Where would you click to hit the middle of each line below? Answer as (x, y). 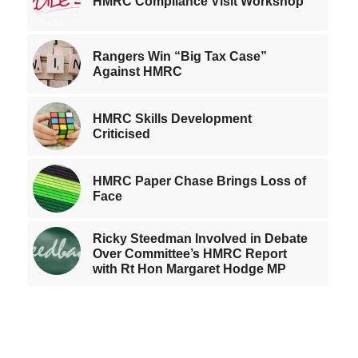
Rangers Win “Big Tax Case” (179, 56)
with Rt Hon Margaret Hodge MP (189, 268)
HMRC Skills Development (172, 118)
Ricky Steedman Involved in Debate (200, 238)
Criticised (121, 133)
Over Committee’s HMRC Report (189, 253)
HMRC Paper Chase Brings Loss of (199, 181)
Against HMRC (137, 71)
